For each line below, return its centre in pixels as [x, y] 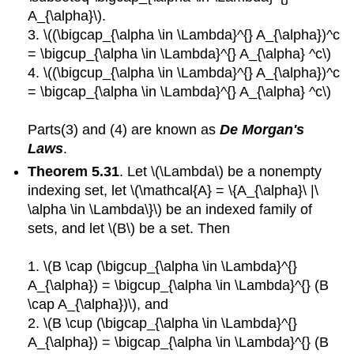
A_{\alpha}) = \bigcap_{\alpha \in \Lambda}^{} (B [179, 342]
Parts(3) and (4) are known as [124, 130]
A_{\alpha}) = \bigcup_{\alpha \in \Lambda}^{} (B [179, 285]
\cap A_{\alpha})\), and [98, 304]
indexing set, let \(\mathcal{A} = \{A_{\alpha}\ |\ [173, 190]
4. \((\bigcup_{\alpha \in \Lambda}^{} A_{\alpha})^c [184, 73]
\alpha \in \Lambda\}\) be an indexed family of [170, 209]
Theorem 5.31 [74, 171]
